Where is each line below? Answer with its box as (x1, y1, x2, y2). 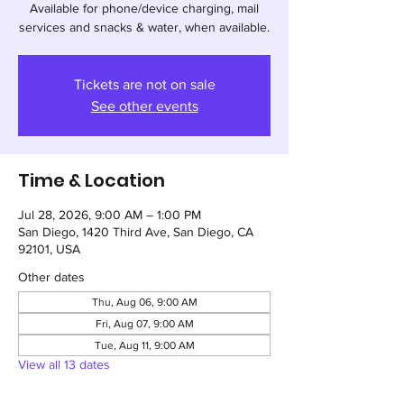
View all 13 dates (18, 357, 110, 372)
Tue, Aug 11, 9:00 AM (94, 339, 195, 352)
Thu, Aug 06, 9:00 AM (91, 296, 197, 308)
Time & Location (18, 168, 165, 193)
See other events (90, 98, 198, 114)
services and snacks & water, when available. (19, 20, 270, 34)
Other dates (18, 270, 85, 284)
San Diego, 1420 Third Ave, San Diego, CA (18, 225, 253, 239)
